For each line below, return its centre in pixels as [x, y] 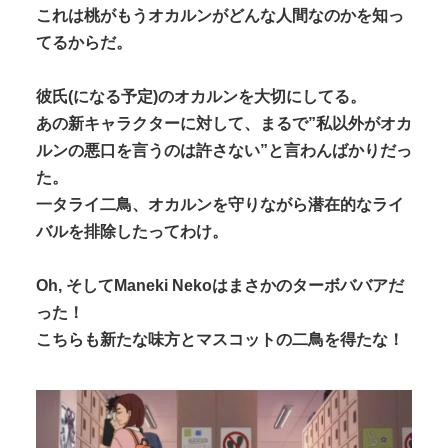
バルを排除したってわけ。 [132, 232]
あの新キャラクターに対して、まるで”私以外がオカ [224, 124]
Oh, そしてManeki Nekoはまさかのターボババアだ [220, 286]
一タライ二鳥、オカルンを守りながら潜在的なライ [220, 205]
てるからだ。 [84, 43]
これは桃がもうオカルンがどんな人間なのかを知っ [220, 16]
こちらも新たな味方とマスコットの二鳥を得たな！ [220, 340]
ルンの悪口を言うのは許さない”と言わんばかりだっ [224, 151]
